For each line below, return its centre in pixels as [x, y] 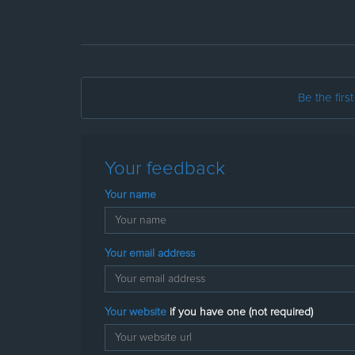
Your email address [150, 253]
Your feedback [165, 168]
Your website [137, 312]
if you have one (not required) [241, 312]
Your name [130, 195]
